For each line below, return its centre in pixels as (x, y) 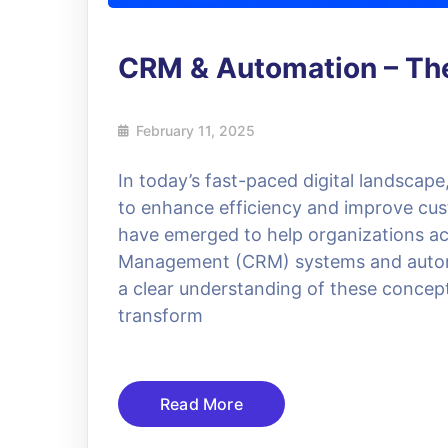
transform (160, 315)
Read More (201, 403)
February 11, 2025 (195, 130)
